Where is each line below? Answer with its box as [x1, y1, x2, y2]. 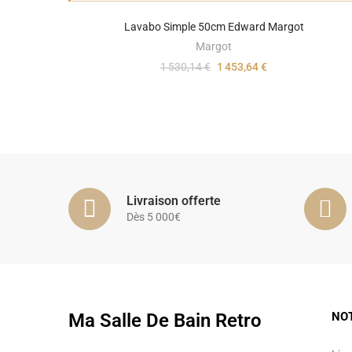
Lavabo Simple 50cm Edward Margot [123, 20, 304, 33]
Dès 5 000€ [126, 211, 181, 224]
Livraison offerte [126, 193, 221, 209]
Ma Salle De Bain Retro [68, 309, 262, 332]
